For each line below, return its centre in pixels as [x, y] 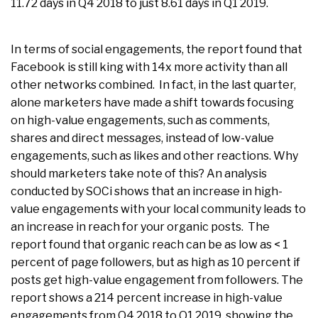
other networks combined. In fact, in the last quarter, [153, 84]
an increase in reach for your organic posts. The [140, 226]
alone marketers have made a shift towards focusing [152, 102]
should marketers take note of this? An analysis [139, 173]
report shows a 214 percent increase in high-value [147, 297]
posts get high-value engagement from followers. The [157, 280]
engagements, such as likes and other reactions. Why [154, 155]
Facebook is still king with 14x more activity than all [149, 67]
